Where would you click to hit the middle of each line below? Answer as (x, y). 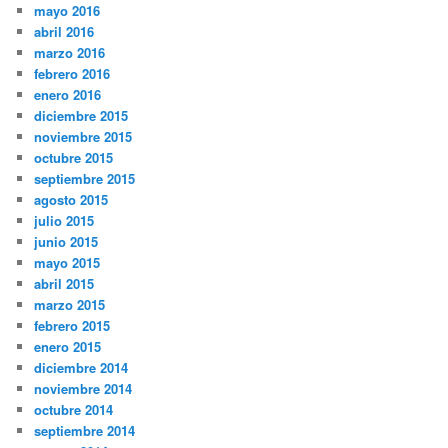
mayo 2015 (67, 262)
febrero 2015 (72, 325)
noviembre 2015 (83, 136)
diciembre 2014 (81, 367)
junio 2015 (66, 241)
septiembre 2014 (85, 430)
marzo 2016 (70, 52)
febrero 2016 (72, 73)
